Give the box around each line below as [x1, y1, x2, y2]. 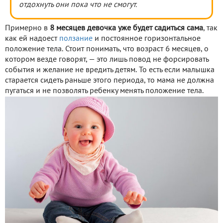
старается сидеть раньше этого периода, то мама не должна [5, 77, 214, 85]
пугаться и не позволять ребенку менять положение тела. [5, 88, 204, 95]
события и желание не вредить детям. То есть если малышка [5, 67, 215, 74]
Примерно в [5, 25, 50, 32]
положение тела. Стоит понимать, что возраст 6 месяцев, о [5, 46, 209, 53]
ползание [59, 35, 93, 43]
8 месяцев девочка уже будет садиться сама [50, 25, 203, 32]
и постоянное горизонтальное [93, 35, 201, 43]
